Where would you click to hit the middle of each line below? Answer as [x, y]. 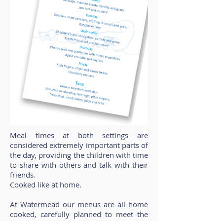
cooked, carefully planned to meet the [79, 214]
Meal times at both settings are [79, 135]
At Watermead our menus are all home [79, 204]
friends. [23, 175]
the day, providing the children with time [79, 155]
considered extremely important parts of [79, 145]
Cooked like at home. [46, 184]
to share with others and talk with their [79, 165]
